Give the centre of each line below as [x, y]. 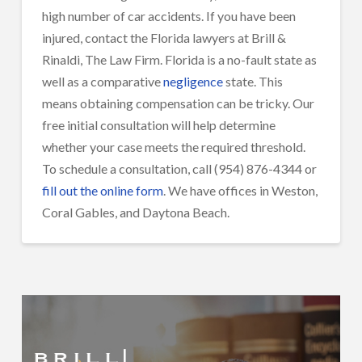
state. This [253, 81]
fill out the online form [102, 190]
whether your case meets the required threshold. [173, 146]
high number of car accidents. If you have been [168, 15]
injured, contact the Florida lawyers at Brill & [164, 37]
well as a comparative [102, 81]
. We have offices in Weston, [240, 190]
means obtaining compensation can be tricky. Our [178, 103]
